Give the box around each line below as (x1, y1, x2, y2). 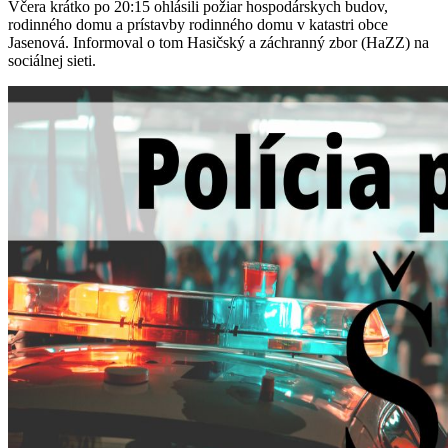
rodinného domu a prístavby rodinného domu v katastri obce (8, 16, 388, 34)
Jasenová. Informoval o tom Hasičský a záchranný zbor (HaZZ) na (8, 34, 429, 52)
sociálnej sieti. (8, 52, 96, 70)
